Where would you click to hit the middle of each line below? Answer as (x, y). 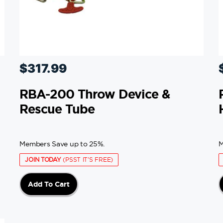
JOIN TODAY (43, 160)
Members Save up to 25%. (62, 144)
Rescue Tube (57, 109)
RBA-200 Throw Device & (95, 94)
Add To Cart (49, 184)
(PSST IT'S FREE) (87, 160)
